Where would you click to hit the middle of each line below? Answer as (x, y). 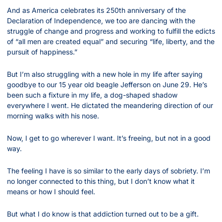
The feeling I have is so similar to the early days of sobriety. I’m (109, 171)
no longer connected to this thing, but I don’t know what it (101, 181)
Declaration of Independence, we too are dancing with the (101, 21)
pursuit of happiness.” (42, 52)
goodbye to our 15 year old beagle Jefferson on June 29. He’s (107, 85)
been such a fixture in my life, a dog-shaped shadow (92, 95)
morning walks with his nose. (53, 116)
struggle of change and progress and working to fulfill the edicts (111, 31)
